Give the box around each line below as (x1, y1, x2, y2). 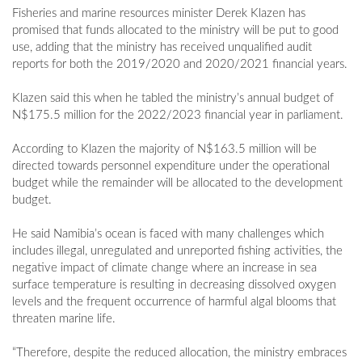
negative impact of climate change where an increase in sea (12, 262, 317, 275)
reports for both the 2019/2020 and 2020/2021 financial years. (12, 58, 347, 71)
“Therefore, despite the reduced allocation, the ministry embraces (12, 347, 347, 360)
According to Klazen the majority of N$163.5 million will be (12, 143, 317, 156)
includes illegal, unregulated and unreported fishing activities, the (12, 245, 343, 258)
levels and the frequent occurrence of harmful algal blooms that (12, 296, 336, 309)
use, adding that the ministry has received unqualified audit (12, 41, 312, 54)
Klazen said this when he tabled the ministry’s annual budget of (12, 92, 334, 105)
